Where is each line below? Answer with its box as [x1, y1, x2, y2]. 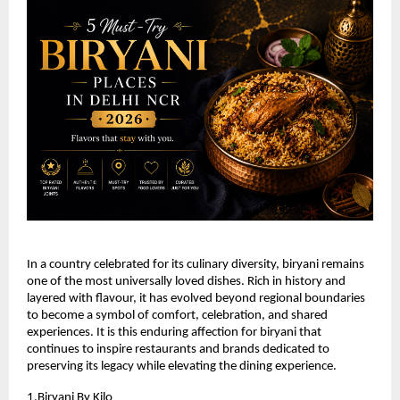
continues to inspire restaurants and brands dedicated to [27, 343, 329, 357]
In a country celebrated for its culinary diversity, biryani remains [27, 258, 364, 272]
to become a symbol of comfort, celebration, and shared [27, 309, 328, 323]
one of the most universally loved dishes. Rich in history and [27, 275, 346, 289]
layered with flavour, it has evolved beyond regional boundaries [27, 292, 365, 306]
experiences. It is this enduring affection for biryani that [27, 326, 321, 340]
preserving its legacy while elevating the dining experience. [27, 360, 337, 374]
